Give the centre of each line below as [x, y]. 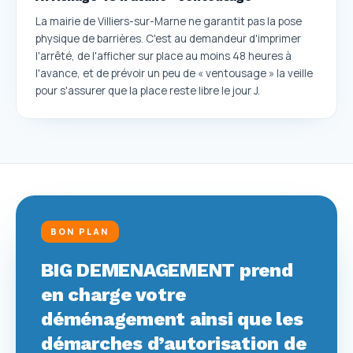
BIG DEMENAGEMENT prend [167, 270]
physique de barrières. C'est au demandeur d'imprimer [168, 38]
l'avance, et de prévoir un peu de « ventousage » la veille [174, 73]
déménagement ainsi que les [172, 319]
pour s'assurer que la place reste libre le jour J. [148, 90]
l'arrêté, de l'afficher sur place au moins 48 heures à [163, 56]
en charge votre [113, 294]
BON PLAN [80, 231]
